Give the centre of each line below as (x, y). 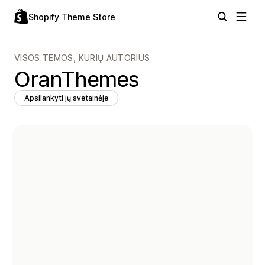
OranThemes (77, 79)
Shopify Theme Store (72, 17)
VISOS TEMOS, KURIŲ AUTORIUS (82, 58)
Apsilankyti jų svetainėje (66, 98)
